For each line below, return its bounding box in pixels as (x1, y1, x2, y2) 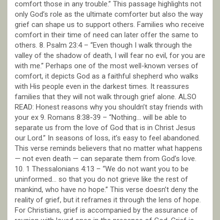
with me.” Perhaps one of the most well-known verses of (15, 61, 198, 70)
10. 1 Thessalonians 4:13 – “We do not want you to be (15, 164, 189, 173)
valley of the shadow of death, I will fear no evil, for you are (15, 51, 205, 60)
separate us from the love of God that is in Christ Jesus (15, 123, 195, 132)
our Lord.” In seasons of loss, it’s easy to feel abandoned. (15, 133, 200, 142)
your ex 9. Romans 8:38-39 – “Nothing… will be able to (15, 112, 187, 122)
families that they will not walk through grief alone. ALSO (15, 92, 196, 101)
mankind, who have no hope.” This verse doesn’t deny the (15, 185, 198, 194)
